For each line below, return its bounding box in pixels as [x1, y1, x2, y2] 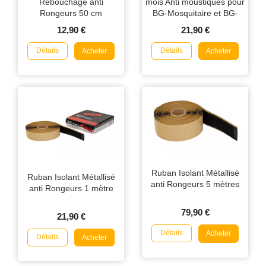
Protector [178, 19, 213, 29]
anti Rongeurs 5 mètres [151, 179, 239, 189]
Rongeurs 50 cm [40, 8, 102, 18]
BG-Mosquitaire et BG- [152, 8, 238, 18]
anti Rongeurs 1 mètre [28, 183, 113, 193]
